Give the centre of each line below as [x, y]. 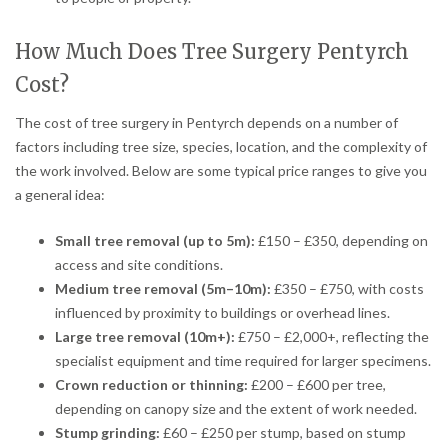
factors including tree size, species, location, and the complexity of [221, 146]
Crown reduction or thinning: [151, 384]
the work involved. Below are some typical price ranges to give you [221, 170]
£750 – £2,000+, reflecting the [332, 336]
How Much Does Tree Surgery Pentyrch [212, 51]
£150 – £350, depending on [341, 240]
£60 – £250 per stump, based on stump [283, 432]
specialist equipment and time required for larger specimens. [243, 360]
